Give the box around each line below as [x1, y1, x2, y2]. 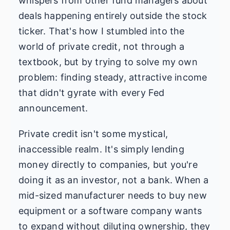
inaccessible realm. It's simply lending [18, 144, 184, 155]
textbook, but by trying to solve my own [18, 56, 198, 67]
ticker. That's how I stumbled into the [18, 26, 185, 36]
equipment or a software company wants [18, 205, 202, 216]
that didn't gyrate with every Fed [18, 87, 165, 98]
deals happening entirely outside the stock [18, 10, 207, 21]
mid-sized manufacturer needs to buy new [18, 190, 207, 201]
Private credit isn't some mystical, [18, 128, 168, 139]
